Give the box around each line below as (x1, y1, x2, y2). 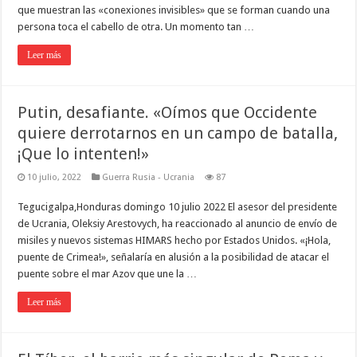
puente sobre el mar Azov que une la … (18, 268, 198, 280)
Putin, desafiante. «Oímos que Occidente (18, 103, 318, 123)
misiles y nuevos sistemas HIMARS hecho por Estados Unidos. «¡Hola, (18, 234, 331, 247)
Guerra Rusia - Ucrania (102, 172, 195, 183)
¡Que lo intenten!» (18, 144, 150, 164)
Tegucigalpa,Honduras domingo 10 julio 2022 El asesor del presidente (18, 201, 338, 214)
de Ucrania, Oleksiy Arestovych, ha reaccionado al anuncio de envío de (18, 218, 338, 230)
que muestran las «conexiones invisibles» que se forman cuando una (18, 4, 331, 17)
